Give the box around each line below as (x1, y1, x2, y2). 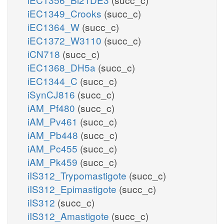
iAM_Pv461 (27, 114, 80, 128)
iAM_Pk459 (27, 154, 80, 168)
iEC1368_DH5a (27, 60, 98, 74)
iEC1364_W (27, 19, 82, 33)
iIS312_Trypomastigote (27, 168, 129, 182)
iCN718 (27, 46, 62, 60)
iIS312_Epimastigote (27, 181, 119, 195)
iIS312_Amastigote (27, 208, 111, 222)
